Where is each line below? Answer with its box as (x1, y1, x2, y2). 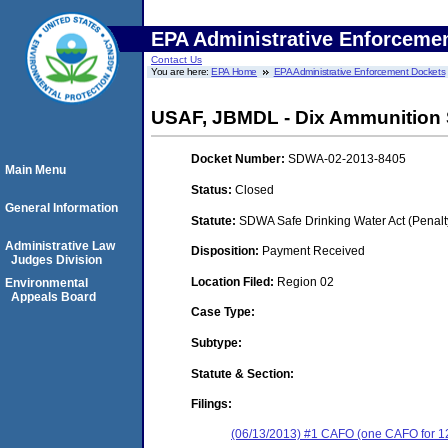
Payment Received (262, 244, 365, 259)
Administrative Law (5, 239, 115, 253)
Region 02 (277, 274, 334, 289)
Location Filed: (191, 274, 277, 289)
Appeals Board (11, 290, 96, 304)
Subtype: (191, 335, 242, 350)
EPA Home (211, 66, 258, 77)
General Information (5, 201, 118, 215)
